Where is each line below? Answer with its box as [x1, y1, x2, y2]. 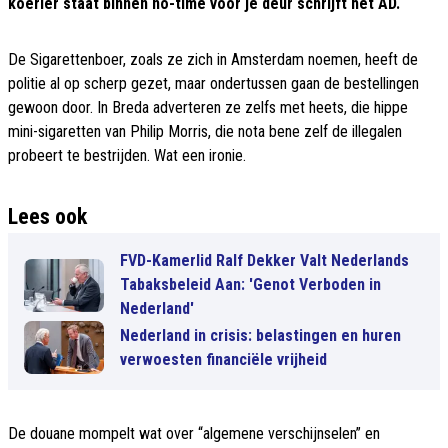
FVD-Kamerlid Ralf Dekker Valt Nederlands [120, 251, 409, 271]
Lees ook [8, 204, 87, 230]
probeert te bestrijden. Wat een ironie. [8, 146, 246, 166]
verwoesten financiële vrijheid [120, 349, 327, 369]
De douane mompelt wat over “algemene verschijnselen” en [8, 424, 380, 444]
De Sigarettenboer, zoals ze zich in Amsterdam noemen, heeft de [8, 50, 418, 70]
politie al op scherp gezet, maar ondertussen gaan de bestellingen [8, 74, 419, 94]
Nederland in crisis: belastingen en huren [120, 325, 401, 345]
